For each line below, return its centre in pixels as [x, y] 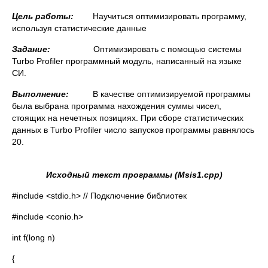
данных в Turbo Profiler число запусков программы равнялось [133, 130]
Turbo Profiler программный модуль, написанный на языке [127, 61]
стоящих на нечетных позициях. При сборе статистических [128, 118]
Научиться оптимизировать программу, [170, 16]
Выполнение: [40, 94]
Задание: [53, 49]
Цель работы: [52, 16]
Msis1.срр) [200, 175]
